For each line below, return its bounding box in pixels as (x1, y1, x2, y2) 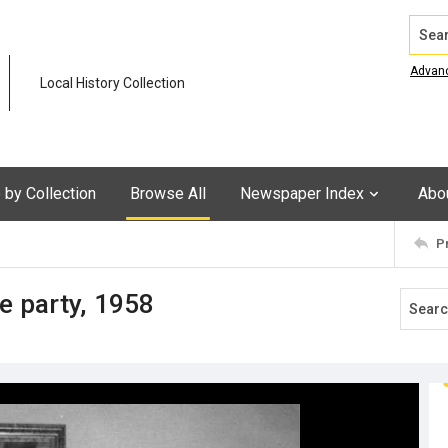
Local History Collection (40, 75, 185, 92)
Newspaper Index (240, 183, 364, 203)
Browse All (130, 183, 206, 203)
